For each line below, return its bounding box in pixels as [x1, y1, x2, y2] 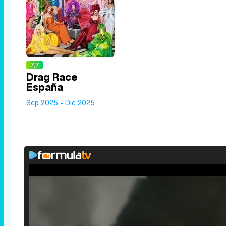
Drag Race [26, 70, 78, 84]
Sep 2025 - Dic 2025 [26, 97, 95, 108]
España [26, 80, 63, 94]
